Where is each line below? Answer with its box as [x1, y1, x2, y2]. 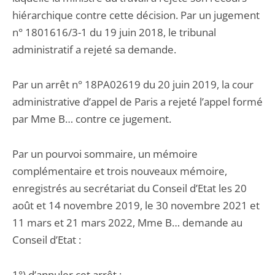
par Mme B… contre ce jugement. [12, 112, 171, 126]
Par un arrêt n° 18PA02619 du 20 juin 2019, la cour [12, 77, 254, 91]
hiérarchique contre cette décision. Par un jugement [12, 8, 260, 22]
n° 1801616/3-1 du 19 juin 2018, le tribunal [12, 25, 216, 39]
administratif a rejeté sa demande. [12, 42, 176, 56]
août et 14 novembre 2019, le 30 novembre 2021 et [12, 198, 260, 212]
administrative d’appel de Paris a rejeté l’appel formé [12, 95, 263, 109]
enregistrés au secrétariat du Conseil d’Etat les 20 [12, 181, 247, 195]
